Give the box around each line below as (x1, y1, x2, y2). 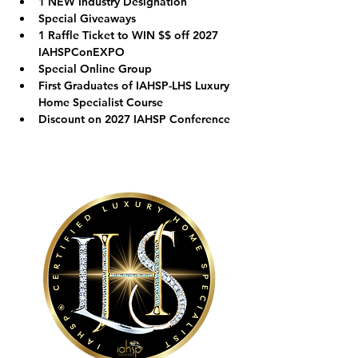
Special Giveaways (38, 11, 136, 26)
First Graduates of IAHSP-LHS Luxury (38, 78, 233, 93)
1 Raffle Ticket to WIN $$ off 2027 (38, 28, 221, 42)
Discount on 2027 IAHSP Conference (38, 112, 230, 126)
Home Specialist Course (38, 95, 163, 109)
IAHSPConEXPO (38, 45, 125, 59)
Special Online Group (38, 62, 152, 76)
